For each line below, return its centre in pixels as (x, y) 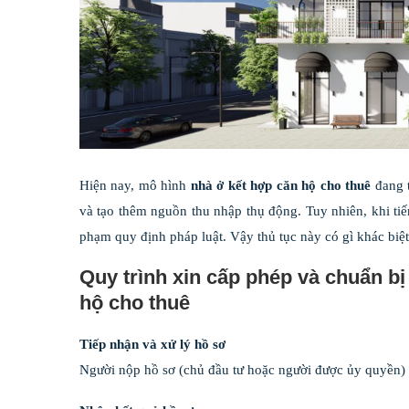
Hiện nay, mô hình (135, 185)
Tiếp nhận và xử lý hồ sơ (152, 344)
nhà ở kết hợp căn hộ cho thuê (281, 185)
